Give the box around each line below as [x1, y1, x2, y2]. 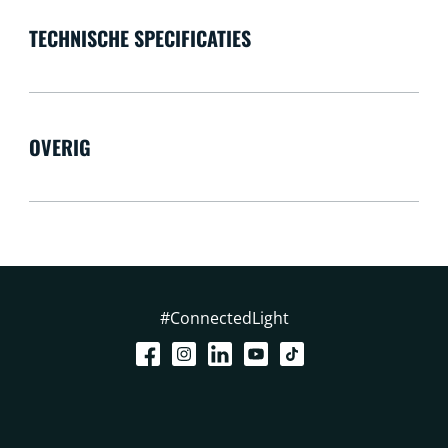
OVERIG [28, 131, 91, 162]
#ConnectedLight [159, 306, 289, 329]
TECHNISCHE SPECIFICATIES [28, 22, 251, 53]
